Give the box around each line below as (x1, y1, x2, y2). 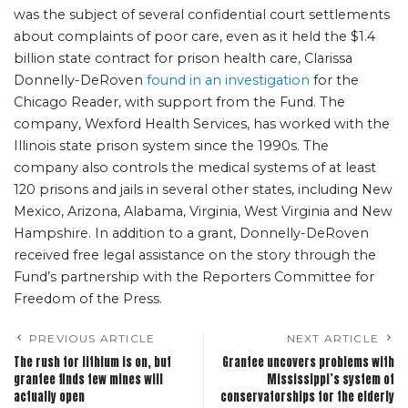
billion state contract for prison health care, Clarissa (14, 49, 352, 66)
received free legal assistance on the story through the (14, 246, 376, 263)
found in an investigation (147, 71, 310, 88)
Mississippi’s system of (267, 370, 394, 388)
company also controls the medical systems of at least (14, 158, 376, 176)
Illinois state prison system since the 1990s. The (14, 137, 329, 154)
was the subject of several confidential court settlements (14, 5, 390, 23)
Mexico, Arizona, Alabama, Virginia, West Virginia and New (14, 202, 393, 219)
